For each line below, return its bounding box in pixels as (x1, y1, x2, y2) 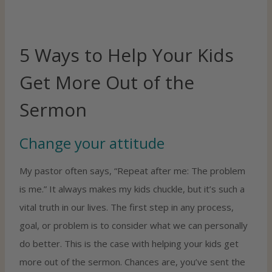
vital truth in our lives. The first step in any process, (19, 200, 234, 213)
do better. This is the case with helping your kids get (19, 237, 239, 250)
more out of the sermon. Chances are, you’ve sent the (19, 255, 245, 268)
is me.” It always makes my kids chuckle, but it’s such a (19, 182, 245, 195)
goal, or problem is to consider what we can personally (19, 219, 248, 231)
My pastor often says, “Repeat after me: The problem (19, 164, 245, 177)
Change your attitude (19, 132, 165, 153)
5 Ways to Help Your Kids (19, 42, 234, 67)
